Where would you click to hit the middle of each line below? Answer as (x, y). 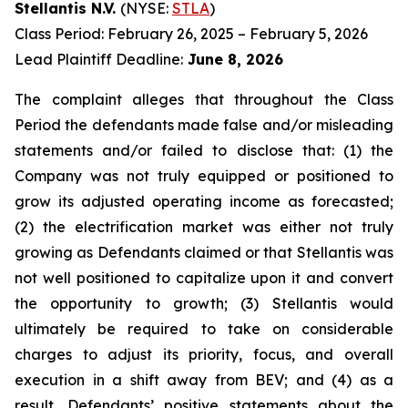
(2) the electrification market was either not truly (204, 227)
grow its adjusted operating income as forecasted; (204, 201)
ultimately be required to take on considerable (204, 329)
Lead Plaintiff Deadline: (99, 59)
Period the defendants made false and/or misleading (204, 125)
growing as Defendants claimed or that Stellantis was (204, 252)
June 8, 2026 (233, 59)
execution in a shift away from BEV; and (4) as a (204, 380)
